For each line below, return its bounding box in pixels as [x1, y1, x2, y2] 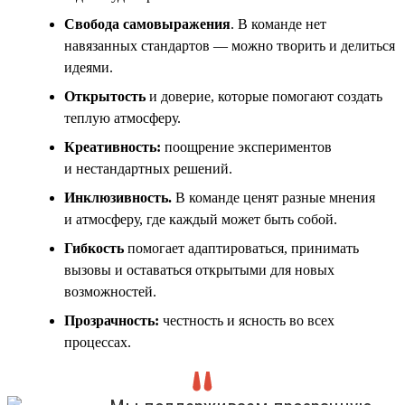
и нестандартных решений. [64, 160, 232, 176]
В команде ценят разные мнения [172, 189, 375, 205]
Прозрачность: [64, 312, 159, 328]
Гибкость [64, 240, 124, 256]
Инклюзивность [64, 189, 168, 205]
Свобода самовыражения [64, 15, 231, 32]
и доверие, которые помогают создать [146, 88, 382, 104]
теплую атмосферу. [64, 109, 181, 126]
